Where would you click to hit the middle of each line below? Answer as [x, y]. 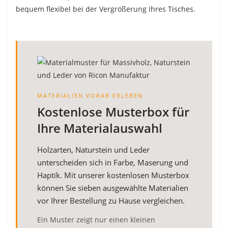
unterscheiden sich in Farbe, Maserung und [113, 162]
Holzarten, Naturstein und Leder [93, 149]
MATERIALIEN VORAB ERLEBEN [90, 95]
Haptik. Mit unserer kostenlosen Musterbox [113, 175]
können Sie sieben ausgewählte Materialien [113, 188]
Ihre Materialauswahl [100, 128]
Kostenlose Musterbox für [113, 111]
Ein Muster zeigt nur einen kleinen [96, 219]
